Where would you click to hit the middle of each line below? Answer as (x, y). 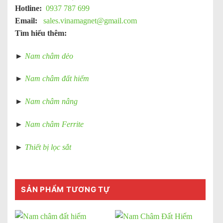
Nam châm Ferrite (53, 124)
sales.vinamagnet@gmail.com (90, 20)
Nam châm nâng (51, 102)
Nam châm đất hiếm (56, 79)
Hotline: (28, 8)
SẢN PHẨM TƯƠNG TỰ (66, 189)
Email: (26, 20)
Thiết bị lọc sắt (48, 147)
